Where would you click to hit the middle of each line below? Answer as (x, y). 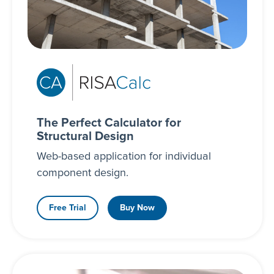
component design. (82, 173)
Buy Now (137, 208)
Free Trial (67, 208)
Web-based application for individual (124, 156)
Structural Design (85, 136)
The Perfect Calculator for (109, 123)
